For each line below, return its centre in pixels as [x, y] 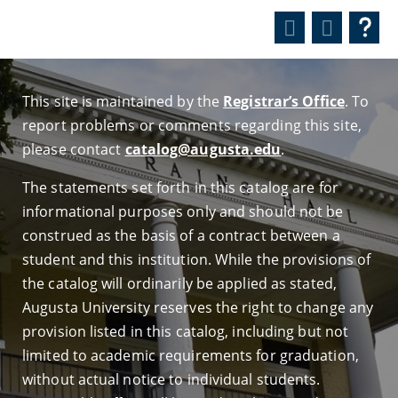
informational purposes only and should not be [183, 211]
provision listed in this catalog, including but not [186, 331]
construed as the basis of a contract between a [181, 235]
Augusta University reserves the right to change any [198, 307]
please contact [74, 149]
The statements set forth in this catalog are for [180, 187]
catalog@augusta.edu [203, 149]
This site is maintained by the [123, 101]
